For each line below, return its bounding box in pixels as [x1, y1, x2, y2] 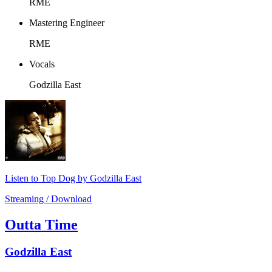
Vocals [29, 59, 55, 70]
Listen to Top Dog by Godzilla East [5, 173, 141, 184]
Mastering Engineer [29, 18, 104, 29]
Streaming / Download [5, 194, 92, 205]
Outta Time [5, 217, 78, 233]
